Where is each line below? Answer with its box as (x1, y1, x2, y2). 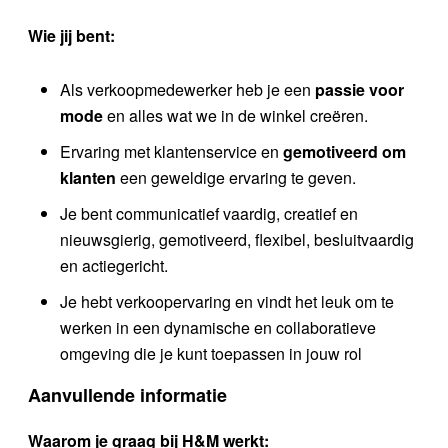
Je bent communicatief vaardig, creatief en (60, 201, 358, 225)
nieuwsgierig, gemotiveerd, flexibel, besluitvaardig (60, 227, 414, 251)
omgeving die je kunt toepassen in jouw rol (60, 341, 362, 365)
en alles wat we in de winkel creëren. (103, 103, 368, 127)
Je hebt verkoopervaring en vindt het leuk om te (60, 289, 394, 313)
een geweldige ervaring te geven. (116, 165, 356, 189)
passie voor (315, 77, 404, 101)
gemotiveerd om (283, 139, 406, 163)
